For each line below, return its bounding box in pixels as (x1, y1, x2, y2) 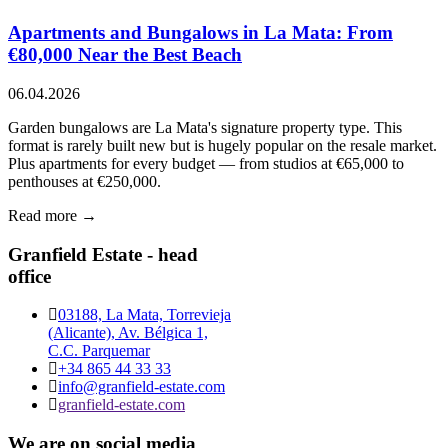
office (8, 265, 51, 287)
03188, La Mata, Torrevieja (58, 306, 231, 324)
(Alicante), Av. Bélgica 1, (48, 324, 208, 342)
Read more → (8, 207, 97, 224)
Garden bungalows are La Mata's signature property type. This (8, 119, 402, 136)
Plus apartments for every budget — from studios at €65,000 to (8, 155, 404, 172)
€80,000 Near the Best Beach (8, 44, 242, 66)
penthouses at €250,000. (8, 173, 161, 190)
